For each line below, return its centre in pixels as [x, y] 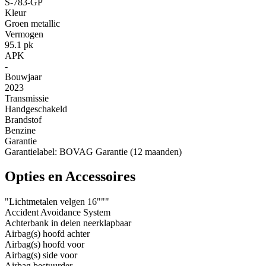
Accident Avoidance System [58, 213]
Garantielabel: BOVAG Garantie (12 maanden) [93, 151]
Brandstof [23, 119]
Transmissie [27, 98]
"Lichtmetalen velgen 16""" [57, 202]
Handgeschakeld [36, 109]
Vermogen [24, 34]
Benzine [20, 130]
